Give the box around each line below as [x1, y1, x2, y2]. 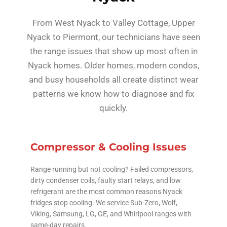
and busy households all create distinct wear [28, 74, 199, 85]
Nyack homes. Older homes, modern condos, [28, 60, 199, 70]
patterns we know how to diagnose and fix [33, 88, 194, 99]
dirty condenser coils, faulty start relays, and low [30, 176, 181, 184]
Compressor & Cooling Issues [30, 140, 186, 153]
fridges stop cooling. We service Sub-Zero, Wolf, [30, 198, 177, 207]
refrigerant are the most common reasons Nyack [30, 187, 182, 196]
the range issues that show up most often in [29, 46, 198, 56]
